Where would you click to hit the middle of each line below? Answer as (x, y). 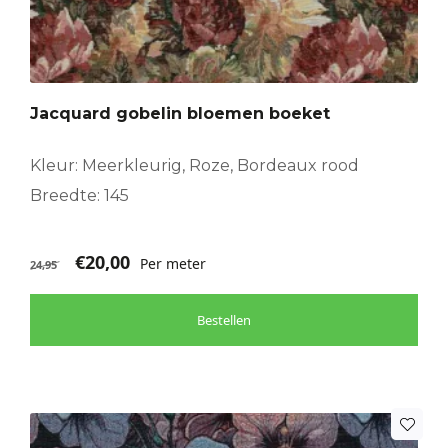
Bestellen (224, 320)
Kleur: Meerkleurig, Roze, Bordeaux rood (194, 166)
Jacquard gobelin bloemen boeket (180, 114)
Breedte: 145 (79, 196)
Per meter (173, 264)
